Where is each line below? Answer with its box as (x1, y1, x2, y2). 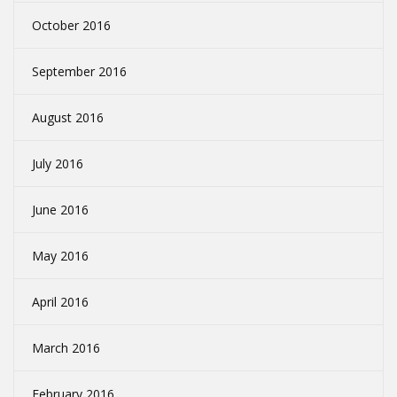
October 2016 (32, 17, 111, 35)
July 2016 (32, 155, 83, 173)
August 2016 (32, 109, 104, 127)
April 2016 (32, 293, 89, 311)
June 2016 (32, 201, 89, 219)
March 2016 (32, 339, 100, 357)
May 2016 (32, 247, 89, 265)
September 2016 (32, 63, 127, 81)
